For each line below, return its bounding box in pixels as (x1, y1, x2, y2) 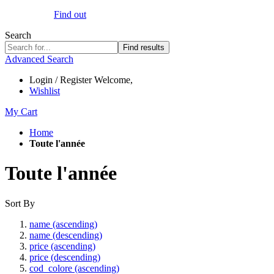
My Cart (5, 106, 37, 117)
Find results (123, 43, 165, 52)
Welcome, (94, 75, 133, 85)
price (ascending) (29, 240, 95, 251)
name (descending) (29, 229, 102, 240)
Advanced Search (5, 54, 73, 64)
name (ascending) (29, 218, 97, 229)
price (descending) (29, 251, 100, 262)
